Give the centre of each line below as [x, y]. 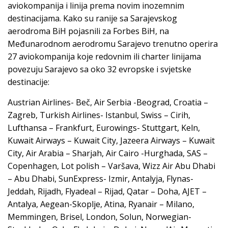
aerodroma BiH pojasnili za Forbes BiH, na [88, 31]
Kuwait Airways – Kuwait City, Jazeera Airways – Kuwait [111, 140]
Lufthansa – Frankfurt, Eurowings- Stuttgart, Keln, [104, 127]
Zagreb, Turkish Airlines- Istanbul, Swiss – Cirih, [99, 115]
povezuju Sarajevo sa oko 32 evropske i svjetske [99, 69]
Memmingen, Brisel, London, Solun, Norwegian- [99, 217]
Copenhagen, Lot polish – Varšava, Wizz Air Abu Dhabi [111, 166]
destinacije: [28, 82]
